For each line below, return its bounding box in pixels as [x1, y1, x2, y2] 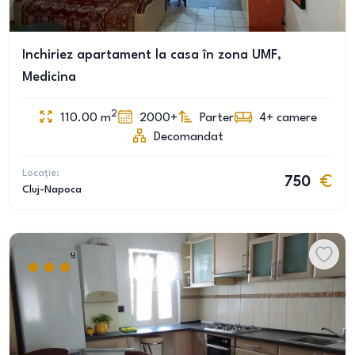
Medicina [22, 71, 76, 84]
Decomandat [154, 131, 223, 143]
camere [277, 112, 317, 124]
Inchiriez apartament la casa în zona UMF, [22, 48, 281, 62]
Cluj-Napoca [22, 185, 82, 195]
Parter [200, 112, 234, 124]
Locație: [22, 168, 59, 178]
